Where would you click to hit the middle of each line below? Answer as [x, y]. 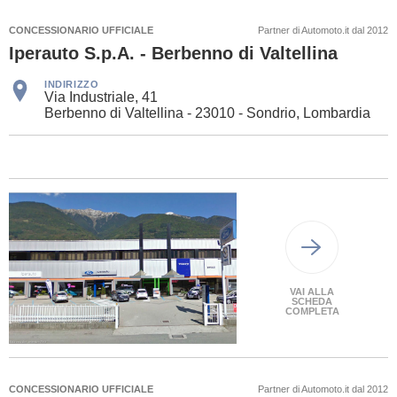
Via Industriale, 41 [101, 97]
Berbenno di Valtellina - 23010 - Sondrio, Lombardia [207, 113]
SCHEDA [312, 301]
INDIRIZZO [72, 85]
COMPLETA [312, 311]
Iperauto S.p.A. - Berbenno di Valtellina [173, 54]
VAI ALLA [312, 291]
